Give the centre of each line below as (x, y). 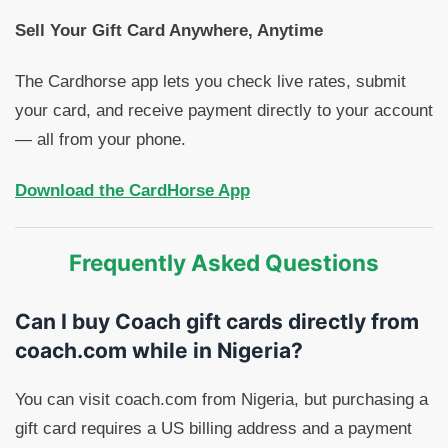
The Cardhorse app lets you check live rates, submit (210, 82)
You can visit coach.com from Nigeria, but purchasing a (221, 400)
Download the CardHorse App (132, 191)
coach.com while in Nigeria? (159, 351)
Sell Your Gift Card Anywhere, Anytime (169, 31)
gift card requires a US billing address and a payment (213, 429)
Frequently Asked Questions (224, 263)
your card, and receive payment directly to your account (224, 111)
